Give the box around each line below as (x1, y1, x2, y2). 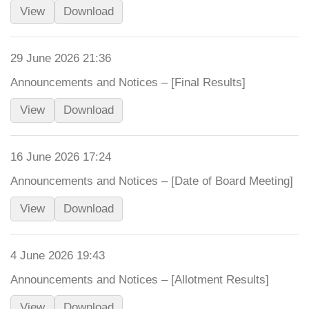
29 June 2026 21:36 (10, 52, 111, 65)
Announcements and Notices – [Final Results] (10, 76, 246, 89)
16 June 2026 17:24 (10, 150, 111, 163)
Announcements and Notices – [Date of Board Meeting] (10, 175, 293, 188)
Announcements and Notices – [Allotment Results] (10, 273, 269, 286)
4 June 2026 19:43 (10, 249, 105, 262)
